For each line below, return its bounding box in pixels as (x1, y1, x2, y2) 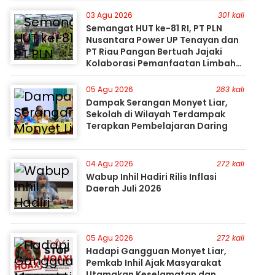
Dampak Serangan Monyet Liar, (86, 96, 228, 109)
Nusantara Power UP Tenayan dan (86, 34, 239, 46)
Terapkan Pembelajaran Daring (86, 120, 228, 132)
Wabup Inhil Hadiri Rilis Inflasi (86, 171, 217, 183)
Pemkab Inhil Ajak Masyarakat (86, 257, 222, 269)
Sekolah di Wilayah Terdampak (86, 108, 226, 120)
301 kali (217, 10, 244, 20)
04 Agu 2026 (86, 158, 134, 169)
